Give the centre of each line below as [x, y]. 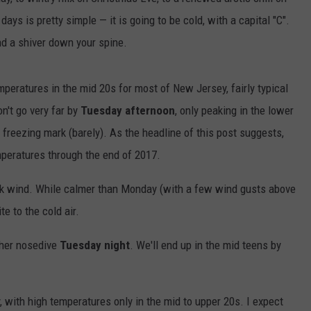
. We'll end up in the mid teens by [205, 245]
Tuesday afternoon [128, 111]
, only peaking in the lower [234, 111]
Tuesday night [95, 245]
